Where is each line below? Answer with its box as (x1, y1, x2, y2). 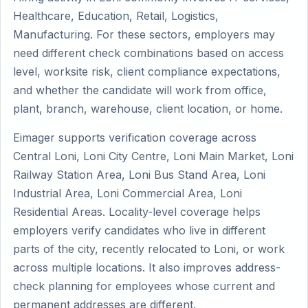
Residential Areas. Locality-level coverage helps (13, 205, 261, 219)
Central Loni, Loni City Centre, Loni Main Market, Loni (13, 149, 294, 163)
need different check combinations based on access (13, 46, 284, 60)
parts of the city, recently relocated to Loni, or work (13, 242, 285, 256)
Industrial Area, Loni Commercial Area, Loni (13, 186, 242, 200)
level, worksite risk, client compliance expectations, (13, 65, 280, 78)
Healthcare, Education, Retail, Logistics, (13, 9, 219, 23)
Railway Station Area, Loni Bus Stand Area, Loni (13, 168, 265, 181)
